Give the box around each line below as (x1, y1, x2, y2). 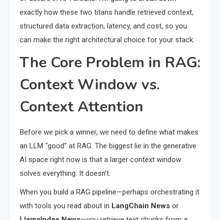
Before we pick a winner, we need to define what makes (20, 128, 198, 137)
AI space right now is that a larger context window (20, 155, 181, 165)
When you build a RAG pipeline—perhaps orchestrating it (20, 188, 199, 197)
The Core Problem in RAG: (20, 53, 200, 73)
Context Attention (20, 97, 143, 117)
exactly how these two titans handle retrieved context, (20, 8, 193, 17)
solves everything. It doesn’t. (20, 169, 110, 178)
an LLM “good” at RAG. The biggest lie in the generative (20, 141, 196, 151)
